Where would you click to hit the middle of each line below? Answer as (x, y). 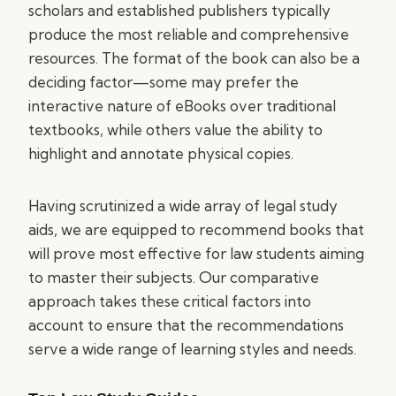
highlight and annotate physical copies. (161, 153)
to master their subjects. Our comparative (174, 277)
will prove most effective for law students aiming (196, 253)
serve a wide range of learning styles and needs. (192, 349)
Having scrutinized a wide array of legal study (183, 206)
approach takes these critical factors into (170, 301)
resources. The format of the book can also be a (194, 58)
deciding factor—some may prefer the (164, 82)
